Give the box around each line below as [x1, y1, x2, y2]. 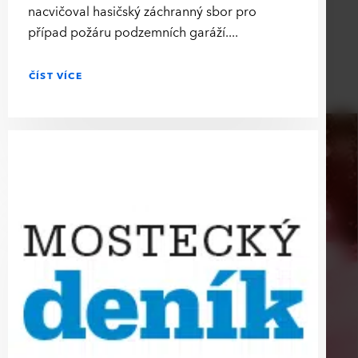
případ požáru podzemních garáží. [28, 23, 229, 42]
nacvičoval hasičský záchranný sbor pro [28, 2, 257, 21]
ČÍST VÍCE [29, 69, 82, 82]
